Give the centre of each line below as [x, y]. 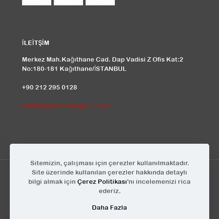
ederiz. [109, 191]
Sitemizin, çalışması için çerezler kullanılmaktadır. [109, 163]
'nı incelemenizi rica [159, 182]
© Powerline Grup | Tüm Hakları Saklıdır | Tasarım [101, 200]
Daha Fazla [109, 208]
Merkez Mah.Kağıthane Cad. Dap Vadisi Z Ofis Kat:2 [103, 59]
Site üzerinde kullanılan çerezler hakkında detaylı [109, 172]
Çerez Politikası [102, 182]
